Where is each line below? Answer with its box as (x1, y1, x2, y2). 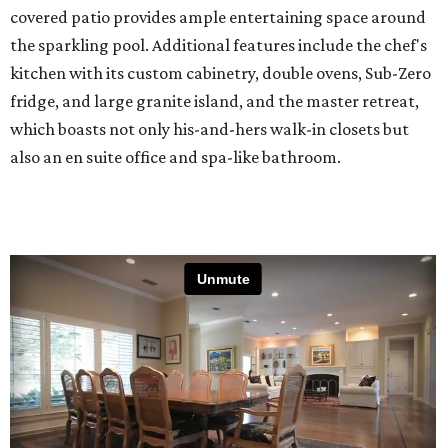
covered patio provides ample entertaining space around (10, 7, 426, 28)
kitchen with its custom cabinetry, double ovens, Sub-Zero (10, 63, 431, 84)
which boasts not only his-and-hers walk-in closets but (10, 119, 409, 140)
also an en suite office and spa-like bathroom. (10, 147, 341, 168)
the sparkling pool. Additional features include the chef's (10, 35, 427, 56)
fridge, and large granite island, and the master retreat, (10, 91, 419, 112)
